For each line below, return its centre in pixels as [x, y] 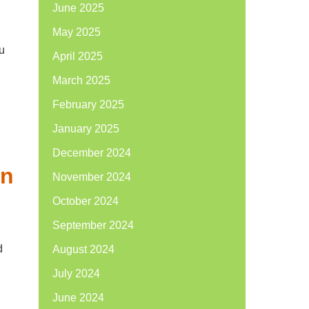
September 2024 [93, 225]
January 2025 [86, 129]
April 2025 [78, 56]
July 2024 [76, 273]
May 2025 [77, 32]
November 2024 [92, 177]
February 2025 [88, 104]
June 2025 [78, 8]
